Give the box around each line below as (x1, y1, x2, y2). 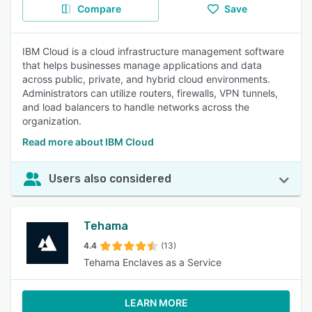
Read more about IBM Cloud (22, 136, 154, 148)
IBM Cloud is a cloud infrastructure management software (22, 45, 284, 57)
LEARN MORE (124, 297, 188, 309)
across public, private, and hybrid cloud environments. (22, 73, 270, 85)
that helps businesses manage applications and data (22, 59, 262, 71)
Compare (77, 3, 121, 15)
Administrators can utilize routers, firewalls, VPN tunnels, (22, 87, 278, 99)
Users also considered (49, 172, 171, 185)
